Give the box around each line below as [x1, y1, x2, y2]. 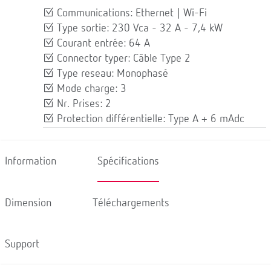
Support [5, 238, 39, 249]
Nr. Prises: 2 [54, 98, 111, 109]
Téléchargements [93, 197, 169, 209]
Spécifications [97, 155, 159, 166]
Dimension [5, 197, 51, 209]
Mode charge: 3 [54, 83, 126, 94]
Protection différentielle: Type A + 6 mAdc [54, 113, 244, 125]
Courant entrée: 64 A [54, 38, 150, 49]
